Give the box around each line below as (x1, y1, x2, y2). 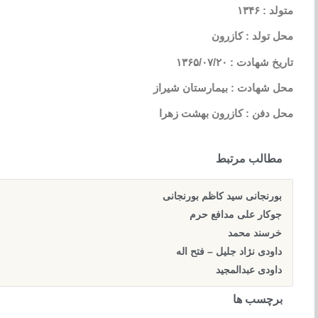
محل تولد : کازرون (212, 30, 293, 43)
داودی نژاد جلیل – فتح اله (176, 245, 282, 257)
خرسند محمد (228, 226, 282, 238)
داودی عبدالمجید (216, 263, 282, 275)
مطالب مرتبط (216, 151, 283, 165)
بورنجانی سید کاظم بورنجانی (163, 190, 282, 202)
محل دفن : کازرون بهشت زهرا (159, 107, 293, 120)
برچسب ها (233, 292, 283, 306)
